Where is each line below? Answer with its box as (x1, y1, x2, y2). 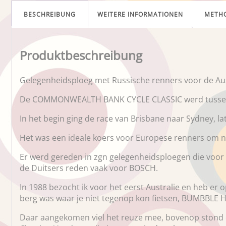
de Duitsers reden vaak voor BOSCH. (20, 162, 158, 174)
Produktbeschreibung (20, 46, 142, 64)
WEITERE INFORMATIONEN (97, 10, 183, 19)
